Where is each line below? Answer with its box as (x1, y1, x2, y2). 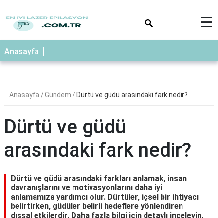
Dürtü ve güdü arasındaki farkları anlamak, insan (11, 174, 187, 183)
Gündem (45, 91, 73, 99)
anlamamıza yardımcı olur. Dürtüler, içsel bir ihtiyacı (11, 192, 199, 201)
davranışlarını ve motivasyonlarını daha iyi (11, 183, 162, 192)
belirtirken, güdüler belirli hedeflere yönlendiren (11, 201, 183, 211)
